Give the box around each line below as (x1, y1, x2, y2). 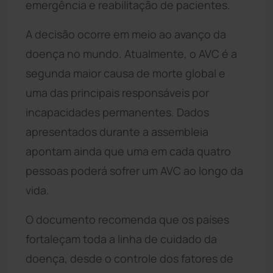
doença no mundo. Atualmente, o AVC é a (26, 46, 237, 61)
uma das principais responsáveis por (26, 85, 209, 100)
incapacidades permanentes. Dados (26, 104, 209, 119)
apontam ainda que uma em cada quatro (26, 143, 231, 158)
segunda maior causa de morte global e (26, 65, 225, 80)
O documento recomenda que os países (26, 211, 229, 227)
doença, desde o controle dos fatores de (26, 250, 233, 266)
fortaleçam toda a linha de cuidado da (26, 231, 217, 246)
